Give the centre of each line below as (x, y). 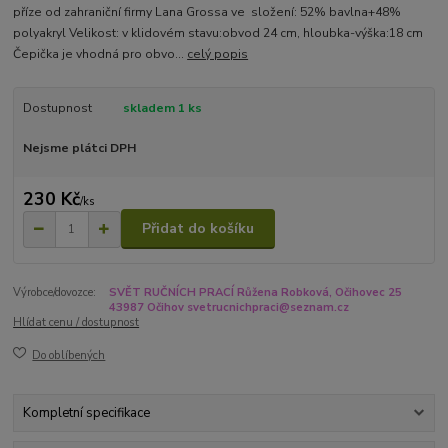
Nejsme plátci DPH (79, 148)
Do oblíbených (69, 355)
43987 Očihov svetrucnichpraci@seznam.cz (228, 308)
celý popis (218, 54)
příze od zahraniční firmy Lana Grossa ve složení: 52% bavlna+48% (207, 12)
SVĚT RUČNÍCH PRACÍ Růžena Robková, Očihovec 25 (255, 293)
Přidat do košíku (198, 229)
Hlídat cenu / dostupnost (76, 323)
